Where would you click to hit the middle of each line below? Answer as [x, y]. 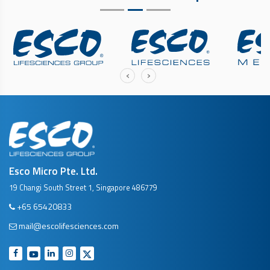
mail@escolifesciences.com [69, 225]
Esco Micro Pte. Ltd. [53, 171]
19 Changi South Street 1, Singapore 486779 [83, 188]
